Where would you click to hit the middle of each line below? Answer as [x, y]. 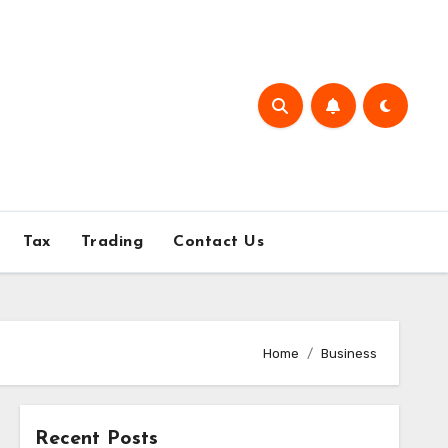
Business [349, 353]
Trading [112, 242]
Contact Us [219, 242]
